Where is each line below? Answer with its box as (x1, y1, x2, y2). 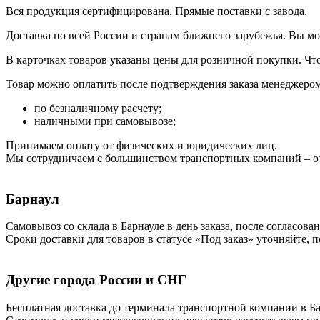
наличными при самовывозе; (34, 114, 176, 127)
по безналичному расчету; (34, 101, 161, 114)
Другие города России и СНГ (6, 272, 186, 288)
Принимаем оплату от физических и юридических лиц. (6, 139, 277, 151)
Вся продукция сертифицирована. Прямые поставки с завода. (6, 4, 307, 17)
